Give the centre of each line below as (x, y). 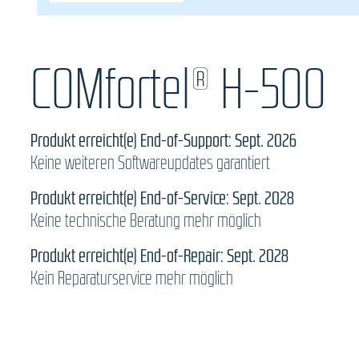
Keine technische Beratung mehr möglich (146, 221)
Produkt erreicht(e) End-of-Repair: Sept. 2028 (159, 256)
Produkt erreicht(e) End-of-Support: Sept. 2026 (163, 141)
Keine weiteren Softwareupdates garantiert (150, 163)
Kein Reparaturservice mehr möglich (132, 278)
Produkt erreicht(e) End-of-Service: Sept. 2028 (162, 198)
